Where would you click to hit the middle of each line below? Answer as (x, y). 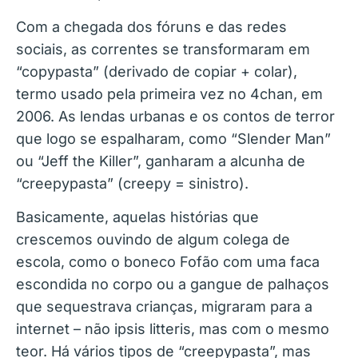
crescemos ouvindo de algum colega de (153, 239)
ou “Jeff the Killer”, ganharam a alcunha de (161, 161)
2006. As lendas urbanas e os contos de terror (175, 116)
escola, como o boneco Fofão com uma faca (168, 261)
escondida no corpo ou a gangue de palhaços (173, 284)
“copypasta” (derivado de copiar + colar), (157, 71)
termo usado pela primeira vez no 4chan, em (169, 93)
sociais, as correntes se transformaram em (163, 49)
